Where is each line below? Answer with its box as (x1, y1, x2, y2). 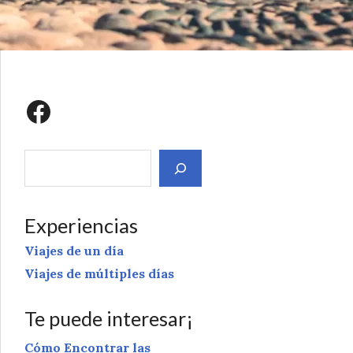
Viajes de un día (24, 243, 124, 259)
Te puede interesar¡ (24, 306, 193, 330)
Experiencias (24, 214, 138, 238)
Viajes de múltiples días (24, 265, 174, 281)
